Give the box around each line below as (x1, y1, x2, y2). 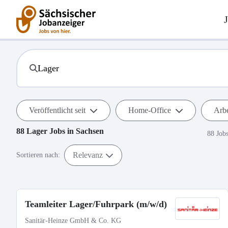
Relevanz (73, 150, 103, 159)
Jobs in (47, 127, 76, 135)
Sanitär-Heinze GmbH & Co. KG (25, 217, 121, 224)
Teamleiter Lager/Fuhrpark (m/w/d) (25, 199, 167, 209)
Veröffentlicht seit (29, 106, 85, 115)
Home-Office (128, 106, 171, 115)
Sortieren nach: (16, 151, 60, 159)
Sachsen (76, 127, 104, 135)
